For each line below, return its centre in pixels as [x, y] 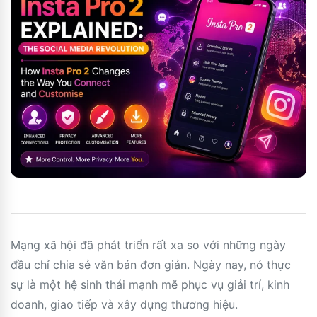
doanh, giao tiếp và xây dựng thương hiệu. [124, 304]
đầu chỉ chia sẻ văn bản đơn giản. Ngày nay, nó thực [151, 264]
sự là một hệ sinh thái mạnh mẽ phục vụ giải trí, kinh [150, 284]
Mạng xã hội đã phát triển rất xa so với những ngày [148, 244]
